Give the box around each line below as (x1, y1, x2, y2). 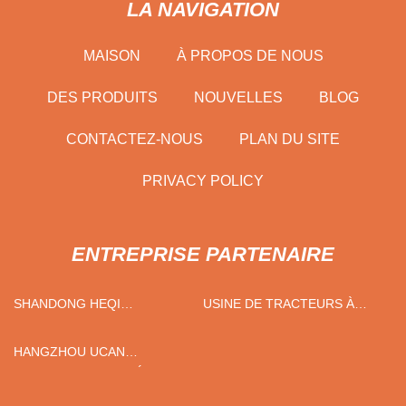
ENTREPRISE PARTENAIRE (72, 242, 334, 266)
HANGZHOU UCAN (14, 343, 90, 359)
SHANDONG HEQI (14, 295, 90, 311)
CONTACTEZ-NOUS (66, 130, 203, 147)
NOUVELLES (194, 89, 283, 105)
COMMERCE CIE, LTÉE (121, 364, 151, 380)
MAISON (82, 47, 140, 63)
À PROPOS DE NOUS (176, 47, 324, 63)
